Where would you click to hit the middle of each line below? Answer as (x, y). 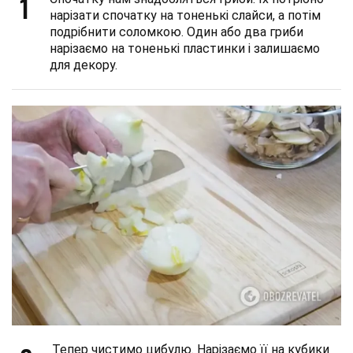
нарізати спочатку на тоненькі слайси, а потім (185, 16)
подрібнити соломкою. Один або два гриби (176, 32)
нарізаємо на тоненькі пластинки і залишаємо (185, 49)
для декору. (84, 65)
